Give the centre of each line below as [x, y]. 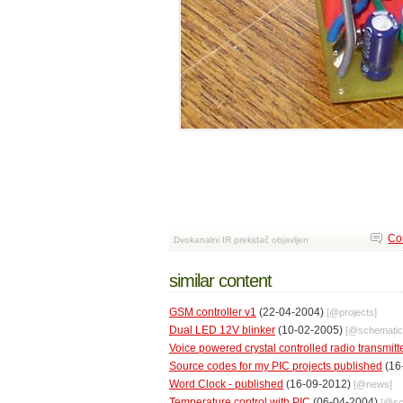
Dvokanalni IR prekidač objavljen [241, 239]
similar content [220, 280]
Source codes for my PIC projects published [276, 367]
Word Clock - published [226, 385]
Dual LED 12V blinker [222, 331]
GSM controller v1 [213, 313]
